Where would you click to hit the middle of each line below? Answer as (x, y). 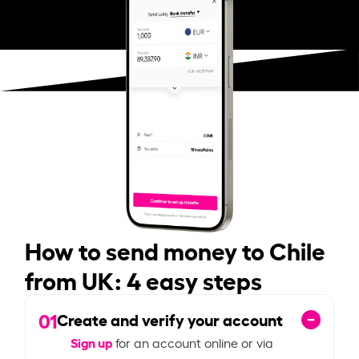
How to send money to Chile (175, 249)
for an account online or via (193, 342)
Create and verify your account (170, 319)
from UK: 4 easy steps (144, 278)
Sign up (92, 341)
